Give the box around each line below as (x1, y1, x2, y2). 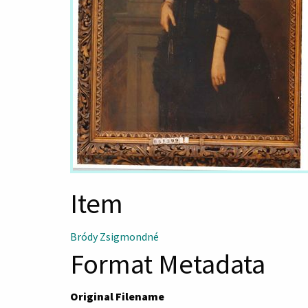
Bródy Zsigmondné (70, 229, 159, 243)
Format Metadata (70, 246, 265, 281)
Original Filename (70, 289, 164, 303)
